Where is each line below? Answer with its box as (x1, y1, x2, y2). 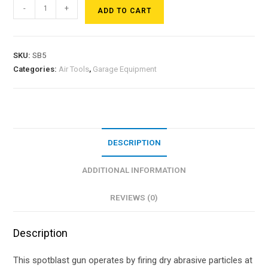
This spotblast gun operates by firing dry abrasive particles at (13, 254, 253, 266)
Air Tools (59, 65, 90, 74)
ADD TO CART (98, 7, 152, 15)
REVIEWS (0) (110, 193, 158, 202)
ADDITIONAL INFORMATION (82, 165, 186, 175)
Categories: (13, 65, 59, 74)
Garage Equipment (93, 65, 157, 74)
